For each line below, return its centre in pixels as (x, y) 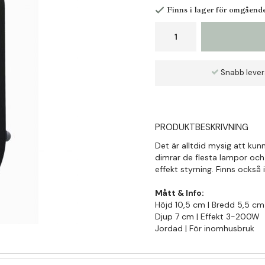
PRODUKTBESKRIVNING (202, 127)
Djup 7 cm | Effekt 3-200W (208, 217)
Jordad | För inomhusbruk (205, 229)
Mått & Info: (180, 193)
